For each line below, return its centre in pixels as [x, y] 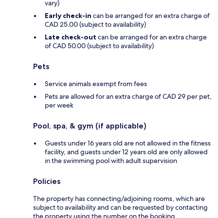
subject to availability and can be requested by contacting [120, 208]
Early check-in [68, 16]
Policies [47, 182]
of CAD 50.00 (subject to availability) [99, 46]
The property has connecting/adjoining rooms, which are [119, 199]
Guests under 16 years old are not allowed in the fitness [128, 143]
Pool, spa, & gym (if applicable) [90, 126]
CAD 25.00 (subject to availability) [95, 25]
